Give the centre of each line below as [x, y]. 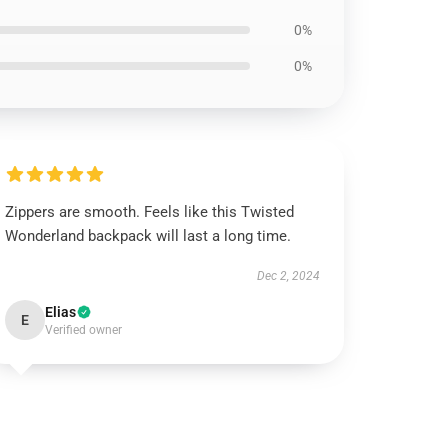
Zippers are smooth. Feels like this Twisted [150, 212]
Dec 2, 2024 [288, 276]
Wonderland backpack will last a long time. [148, 236]
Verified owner [84, 330]
